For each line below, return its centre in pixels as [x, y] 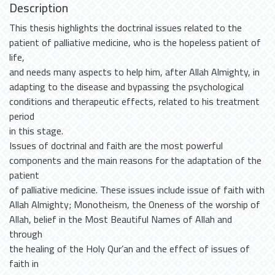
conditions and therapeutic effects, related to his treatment [134, 101]
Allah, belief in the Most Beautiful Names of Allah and [121, 219]
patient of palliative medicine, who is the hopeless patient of [135, 42]
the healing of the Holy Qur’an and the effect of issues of [130, 248]
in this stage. [36, 130]
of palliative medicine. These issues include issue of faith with [137, 189]
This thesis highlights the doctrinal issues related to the [126, 27]
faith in [24, 263]
